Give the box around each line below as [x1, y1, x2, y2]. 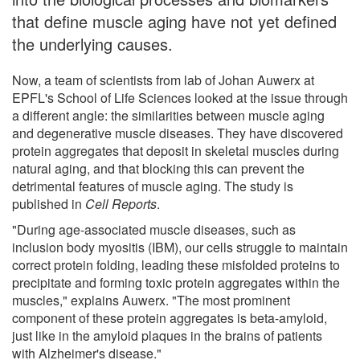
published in [12, 194, 85, 213]
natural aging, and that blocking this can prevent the [12, 158, 305, 178]
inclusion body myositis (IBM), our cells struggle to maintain [12, 237, 348, 256]
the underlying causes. [12, 31, 173, 55]
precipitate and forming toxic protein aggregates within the [12, 272, 340, 292]
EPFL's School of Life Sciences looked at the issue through [12, 88, 348, 107]
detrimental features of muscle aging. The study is [12, 176, 293, 195]
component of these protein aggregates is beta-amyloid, [12, 308, 327, 327]
